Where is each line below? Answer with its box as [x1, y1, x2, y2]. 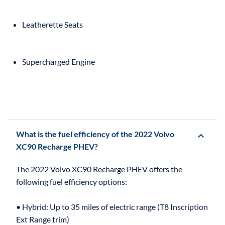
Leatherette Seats [22, 19, 83, 29]
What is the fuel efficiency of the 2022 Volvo [16, 129, 174, 139]
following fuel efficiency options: [16, 176, 127, 186]
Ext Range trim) [16, 214, 69, 224]
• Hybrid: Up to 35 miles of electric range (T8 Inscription [16, 201, 208, 211]
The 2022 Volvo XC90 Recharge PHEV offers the [16, 164, 182, 174]
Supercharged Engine [22, 56, 95, 66]
